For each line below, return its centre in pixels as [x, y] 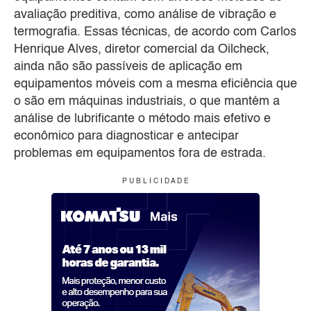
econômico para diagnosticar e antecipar [126, 136]
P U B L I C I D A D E [155, 182]
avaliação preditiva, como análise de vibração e [145, 15]
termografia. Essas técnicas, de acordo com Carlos [155, 32]
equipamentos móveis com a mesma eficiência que [155, 84]
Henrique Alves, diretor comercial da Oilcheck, [142, 50]
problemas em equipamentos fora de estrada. [140, 154]
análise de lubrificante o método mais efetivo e [142, 119]
